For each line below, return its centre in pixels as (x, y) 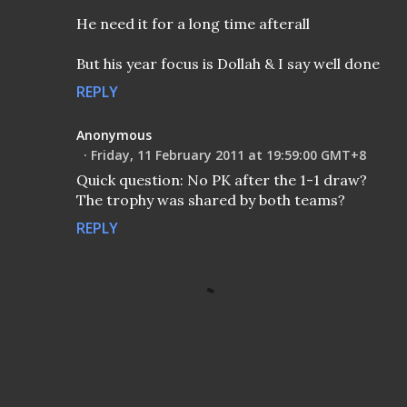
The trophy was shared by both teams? (211, 200)
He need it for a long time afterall (193, 24)
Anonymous (114, 135)
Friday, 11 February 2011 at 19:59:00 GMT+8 (228, 155)
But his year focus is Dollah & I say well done (228, 64)
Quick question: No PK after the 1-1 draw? (222, 180)
